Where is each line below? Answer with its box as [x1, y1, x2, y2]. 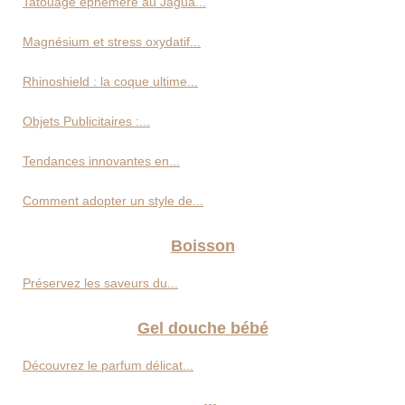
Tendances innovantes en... [23, 154, 180, 169]
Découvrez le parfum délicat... [23, 358, 193, 373]
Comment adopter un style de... [23, 193, 203, 209]
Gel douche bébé [137, 319, 268, 338]
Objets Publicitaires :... [23, 114, 150, 129]
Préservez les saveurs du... [23, 276, 178, 291]
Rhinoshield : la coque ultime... [23, 74, 198, 89]
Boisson [170, 237, 235, 256]
